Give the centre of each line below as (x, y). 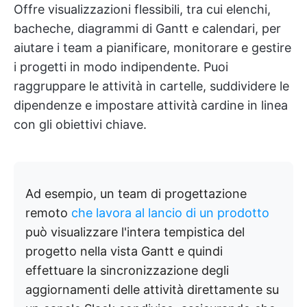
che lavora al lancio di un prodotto (170, 213)
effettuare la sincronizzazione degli (127, 270)
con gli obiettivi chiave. (80, 124)
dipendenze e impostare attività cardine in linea (151, 105)
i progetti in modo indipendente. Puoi (121, 67)
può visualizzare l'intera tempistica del (135, 232)
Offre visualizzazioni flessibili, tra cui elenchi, (142, 9)
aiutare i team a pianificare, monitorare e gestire (152, 48)
